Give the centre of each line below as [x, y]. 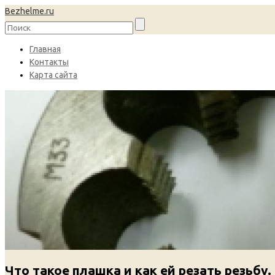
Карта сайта [53, 75]
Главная [45, 49]
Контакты [49, 62]
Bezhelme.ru [29, 11]
